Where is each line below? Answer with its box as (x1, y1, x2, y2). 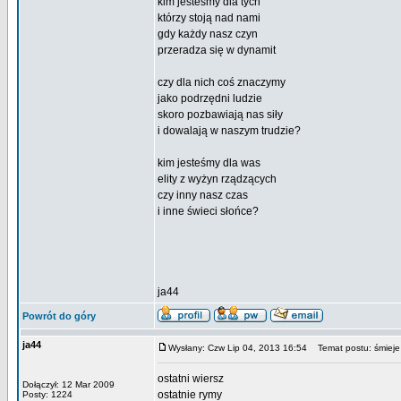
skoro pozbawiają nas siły (158, 108, 283, 121)
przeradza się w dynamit (158, 44, 276, 56)
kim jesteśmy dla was (158, 157, 260, 169)
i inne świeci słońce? (158, 205, 259, 218)
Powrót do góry (22, 311, 96, 321)
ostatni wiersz (158, 372, 224, 385)
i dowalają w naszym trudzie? (158, 124, 301, 137)
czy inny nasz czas (158, 189, 248, 201)
